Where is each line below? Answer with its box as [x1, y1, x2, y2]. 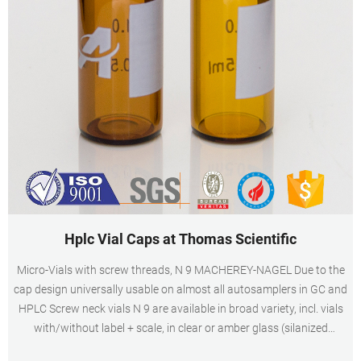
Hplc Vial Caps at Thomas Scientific [64, 230, 297, 247]
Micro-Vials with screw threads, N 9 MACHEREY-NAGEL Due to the [16, 263, 345, 276]
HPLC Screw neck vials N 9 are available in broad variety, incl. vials [18, 302, 343, 315]
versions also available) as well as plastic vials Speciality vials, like [19, 341, 342, 354]
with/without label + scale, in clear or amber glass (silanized [33, 322, 328, 334]
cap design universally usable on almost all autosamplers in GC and [14, 283, 347, 296]
